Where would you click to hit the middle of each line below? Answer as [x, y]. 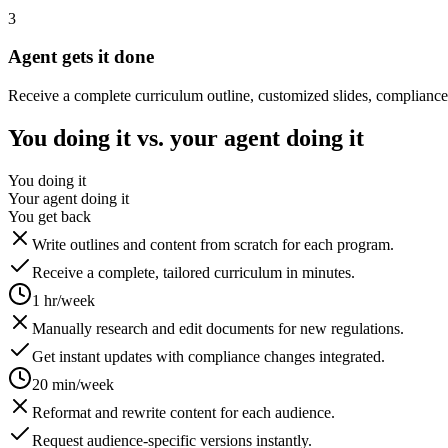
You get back [49, 216]
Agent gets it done [81, 57]
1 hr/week [63, 300]
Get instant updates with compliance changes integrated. [208, 356]
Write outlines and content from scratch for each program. [213, 244]
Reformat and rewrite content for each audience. [183, 412]
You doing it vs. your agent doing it [186, 137]
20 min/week [73, 384]
